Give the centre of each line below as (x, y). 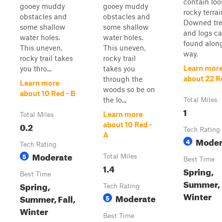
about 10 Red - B (48, 93)
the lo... (115, 100)
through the (123, 79)
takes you (119, 68)
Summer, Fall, (48, 198)
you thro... (36, 68)
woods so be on (129, 89)
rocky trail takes (46, 58)
